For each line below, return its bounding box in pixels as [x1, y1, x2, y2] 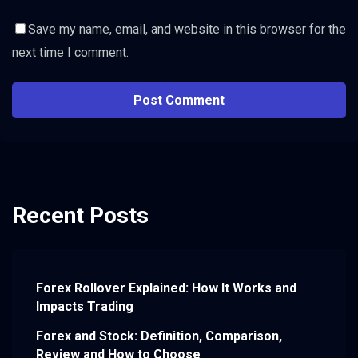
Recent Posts [12, 202, 149, 229]
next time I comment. [12, 45, 129, 61]
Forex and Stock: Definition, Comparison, [36, 328, 282, 344]
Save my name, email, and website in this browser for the [28, 22, 346, 38]
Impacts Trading [36, 298, 133, 314]
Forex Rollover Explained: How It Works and [36, 280, 296, 296]
